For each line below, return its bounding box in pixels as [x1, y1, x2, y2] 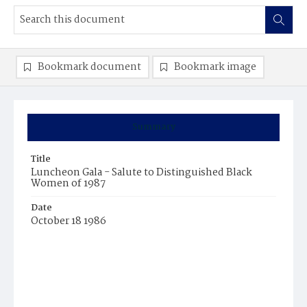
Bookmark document [38, 59, 141, 75]
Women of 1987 [31, 175, 106, 192]
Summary [132, 120, 175, 134]
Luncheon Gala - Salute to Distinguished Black [31, 164, 252, 181]
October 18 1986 [31, 213, 106, 230]
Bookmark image [174, 59, 256, 75]
